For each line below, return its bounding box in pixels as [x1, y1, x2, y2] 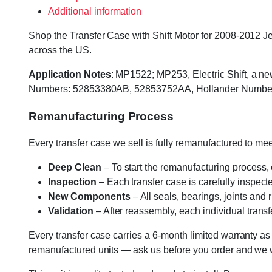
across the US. [29, 45, 92, 55]
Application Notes [29, 69, 111, 80]
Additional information [48, 6, 142, 16]
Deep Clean [48, 162, 101, 173]
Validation [48, 206, 93, 217]
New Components [48, 191, 131, 202]
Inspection [48, 177, 97, 188]
